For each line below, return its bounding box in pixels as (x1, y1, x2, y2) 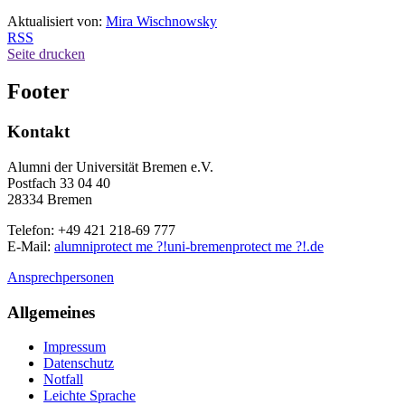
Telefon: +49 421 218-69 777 (7, 222, 175, 239)
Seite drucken (7, 45, 85, 61)
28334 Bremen (7, 192, 92, 208)
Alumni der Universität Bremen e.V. (7, 159, 213, 175)
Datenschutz (43, 355, 114, 372)
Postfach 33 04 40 (7, 175, 110, 192)
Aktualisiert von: (7, 13, 106, 29)
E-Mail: (7, 239, 54, 255)
